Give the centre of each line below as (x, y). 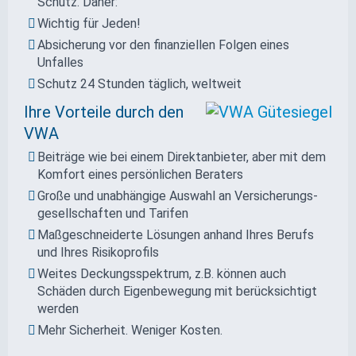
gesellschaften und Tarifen (113, 213)
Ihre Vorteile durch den (104, 112)
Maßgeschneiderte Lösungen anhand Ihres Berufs (176, 234)
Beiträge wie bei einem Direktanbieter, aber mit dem (182, 157)
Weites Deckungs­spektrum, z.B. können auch (162, 273)
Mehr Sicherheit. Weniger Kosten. (130, 330)
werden (58, 308)
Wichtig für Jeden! (89, 23)
